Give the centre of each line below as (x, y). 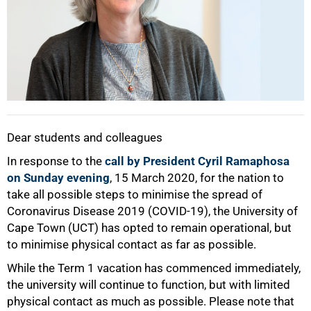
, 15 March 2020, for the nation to (197, 178)
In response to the (56, 161)
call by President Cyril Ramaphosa (197, 161)
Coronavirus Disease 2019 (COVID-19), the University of (152, 211)
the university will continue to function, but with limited (149, 285)
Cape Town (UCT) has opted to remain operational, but (149, 228)
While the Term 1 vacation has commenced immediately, (154, 268)
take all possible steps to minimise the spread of (135, 195)
